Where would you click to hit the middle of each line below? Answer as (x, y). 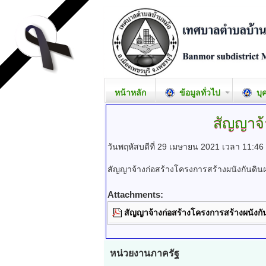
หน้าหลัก (130, 93)
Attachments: (135, 194)
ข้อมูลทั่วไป (199, 93)
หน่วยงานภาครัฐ (146, 253)
